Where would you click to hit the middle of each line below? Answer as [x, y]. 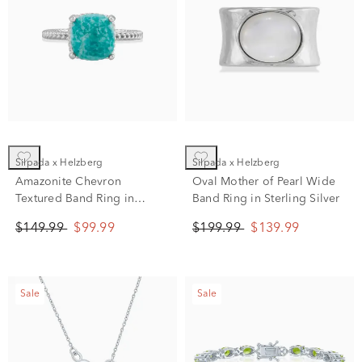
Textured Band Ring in [75, 199]
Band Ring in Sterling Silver [266, 199]
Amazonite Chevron [69, 182]
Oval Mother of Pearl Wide [264, 182]
